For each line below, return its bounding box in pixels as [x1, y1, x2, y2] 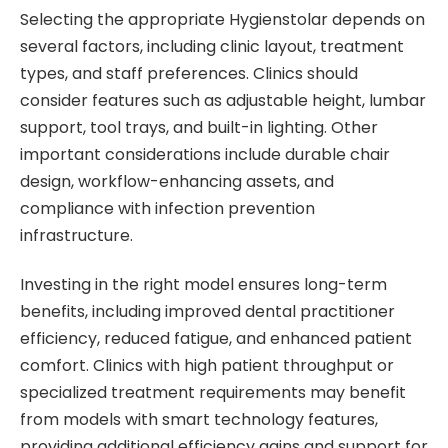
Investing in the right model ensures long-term [20, 273, 387, 297]
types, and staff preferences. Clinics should [20, 61, 358, 85]
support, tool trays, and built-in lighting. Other [20, 115, 378, 139]
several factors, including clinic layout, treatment [20, 34, 404, 58]
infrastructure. [20, 223, 133, 247]
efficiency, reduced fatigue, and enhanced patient [20, 327, 412, 351]
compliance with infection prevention [20, 196, 315, 220]
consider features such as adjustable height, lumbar [20, 88, 426, 112]
